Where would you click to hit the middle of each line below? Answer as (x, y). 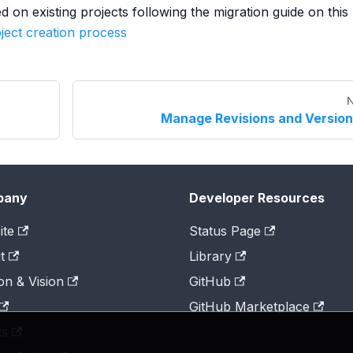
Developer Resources (257, 198)
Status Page (225, 231)
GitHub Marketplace (249, 307)
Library (210, 256)
